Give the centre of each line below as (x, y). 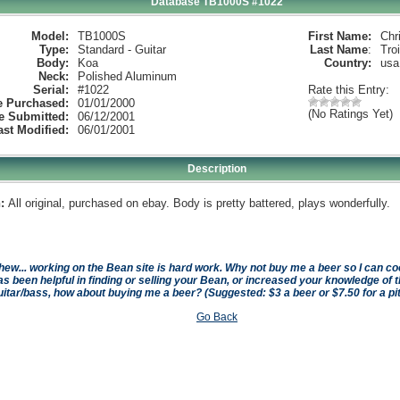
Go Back (217, 317)
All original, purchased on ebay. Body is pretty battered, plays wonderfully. (199, 203)
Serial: (50, 90)
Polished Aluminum (127, 76)
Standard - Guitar (121, 50)
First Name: (339, 36)
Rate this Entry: (348, 90)
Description (217, 169)
